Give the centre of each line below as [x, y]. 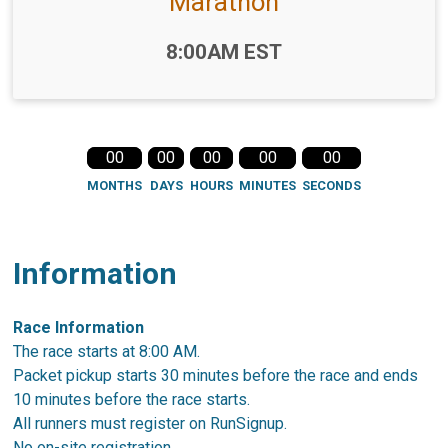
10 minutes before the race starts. [132, 399]
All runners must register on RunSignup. [152, 423]
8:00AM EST [224, 51]
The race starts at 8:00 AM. [107, 351]
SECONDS [331, 185]
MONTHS [114, 185]
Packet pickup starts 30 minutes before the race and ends [216, 375]
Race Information [79, 327]
